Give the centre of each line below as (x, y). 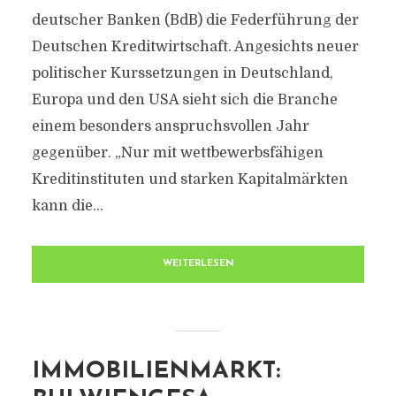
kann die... (67, 206)
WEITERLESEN (198, 264)
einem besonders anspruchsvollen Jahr (170, 126)
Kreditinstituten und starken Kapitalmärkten (190, 179)
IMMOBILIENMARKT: (156, 372)
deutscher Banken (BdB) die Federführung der (195, 20)
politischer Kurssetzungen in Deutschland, (182, 73)
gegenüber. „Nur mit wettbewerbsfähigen (177, 153)
